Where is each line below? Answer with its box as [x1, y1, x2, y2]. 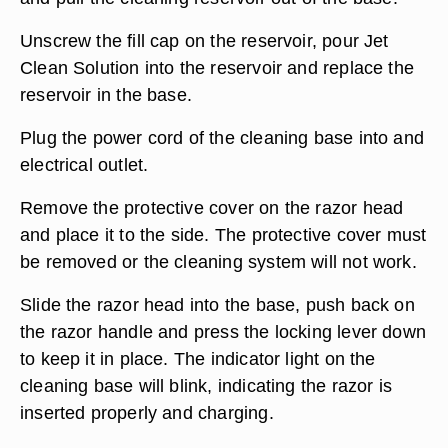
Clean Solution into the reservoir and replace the [20, 57, 415, 78]
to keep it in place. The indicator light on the [20, 348, 376, 369]
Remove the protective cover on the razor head [20, 197, 404, 218]
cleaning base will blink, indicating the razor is [20, 375, 393, 396]
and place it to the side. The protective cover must [20, 224, 427, 245]
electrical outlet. [20, 154, 149, 175]
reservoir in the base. [20, 84, 193, 105]
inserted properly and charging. [20, 402, 274, 423]
